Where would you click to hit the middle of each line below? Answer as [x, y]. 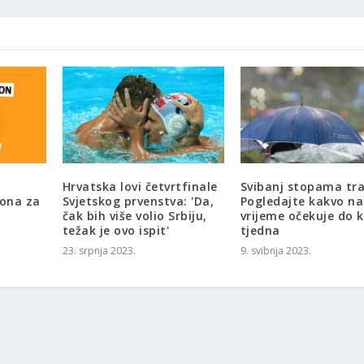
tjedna [260, 231]
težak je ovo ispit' [116, 231]
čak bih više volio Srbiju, [134, 216]
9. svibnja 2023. [275, 251]
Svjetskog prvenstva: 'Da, [138, 201]
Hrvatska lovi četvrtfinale [140, 187]
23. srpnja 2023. [99, 251]
